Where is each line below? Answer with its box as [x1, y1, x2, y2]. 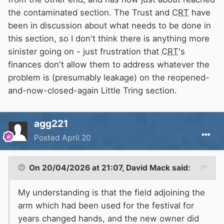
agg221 [34, 117, 68, 129]
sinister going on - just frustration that [8, 46, 161, 56]
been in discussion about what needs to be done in [8, 20, 211, 30]
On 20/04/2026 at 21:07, [29, 162, 126, 172]
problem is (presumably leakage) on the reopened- [8, 72, 209, 82]
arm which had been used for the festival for [18, 200, 194, 210]
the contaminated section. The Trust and [8, 7, 172, 17]
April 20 [62, 132, 91, 142]
